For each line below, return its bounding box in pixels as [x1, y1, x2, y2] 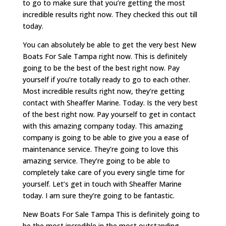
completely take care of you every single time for [22, 167, 185, 178]
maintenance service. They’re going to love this [22, 144, 179, 154]
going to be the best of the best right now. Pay [22, 63, 180, 73]
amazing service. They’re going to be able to [22, 156, 170, 166]
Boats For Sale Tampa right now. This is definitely [22, 51, 187, 62]
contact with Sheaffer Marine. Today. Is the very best [22, 98, 198, 108]
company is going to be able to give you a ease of [22, 133, 189, 143]
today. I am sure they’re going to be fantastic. [22, 191, 175, 201]
